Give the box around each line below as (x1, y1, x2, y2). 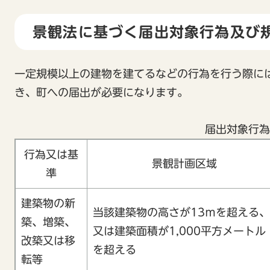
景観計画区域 (152, 157, 217, 169)
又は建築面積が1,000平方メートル (93, 225, 266, 236)
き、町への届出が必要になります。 (14, 86, 188, 98)
